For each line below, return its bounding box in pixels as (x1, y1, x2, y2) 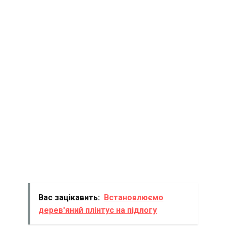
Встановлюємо (104, 192, 163, 202)
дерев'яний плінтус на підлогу (38, 205, 157, 215)
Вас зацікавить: (38, 192, 100, 202)
